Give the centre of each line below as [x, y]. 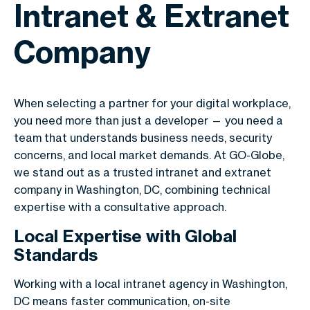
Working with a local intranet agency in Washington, [151, 284]
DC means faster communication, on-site [122, 301]
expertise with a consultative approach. [120, 207]
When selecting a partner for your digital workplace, [152, 103]
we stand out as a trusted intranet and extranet [143, 173]
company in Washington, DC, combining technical [142, 190]
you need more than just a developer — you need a [148, 121]
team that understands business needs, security [143, 138]
